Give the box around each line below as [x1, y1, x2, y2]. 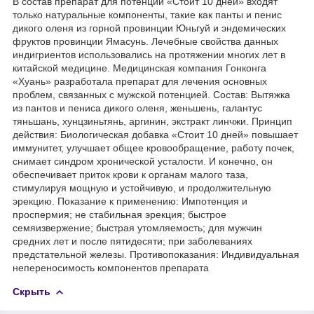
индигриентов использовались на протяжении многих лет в [13, 48, 285, 60]
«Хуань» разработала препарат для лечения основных [13, 75, 267, 87]
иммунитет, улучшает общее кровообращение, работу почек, [13, 142, 294, 153]
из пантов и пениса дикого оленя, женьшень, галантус [13, 102, 262, 114]
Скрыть [13, 285, 50, 297]
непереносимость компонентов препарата [13, 261, 209, 273]
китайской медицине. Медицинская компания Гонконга [13, 62, 266, 74]
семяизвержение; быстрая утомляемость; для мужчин [13, 221, 262, 233]
